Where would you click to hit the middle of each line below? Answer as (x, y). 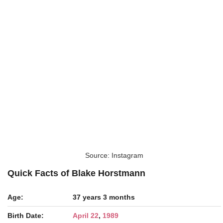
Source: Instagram (114, 155)
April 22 (86, 216)
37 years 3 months (104, 197)
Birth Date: (26, 216)
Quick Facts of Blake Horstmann (76, 173)
